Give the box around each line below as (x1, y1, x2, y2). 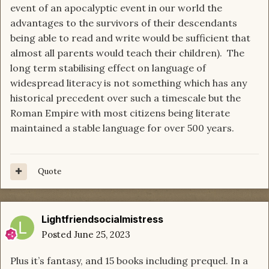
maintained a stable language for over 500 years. (10, 122, 237, 134)
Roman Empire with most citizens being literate (10, 107, 230, 119)
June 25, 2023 (74, 229, 130, 241)
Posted (41, 229, 74, 241)
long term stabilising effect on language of (10, 62, 206, 74)
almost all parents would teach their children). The (10, 47, 244, 59)
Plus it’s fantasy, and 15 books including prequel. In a (10, 255, 248, 267)
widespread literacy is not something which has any (10, 77, 247, 89)
